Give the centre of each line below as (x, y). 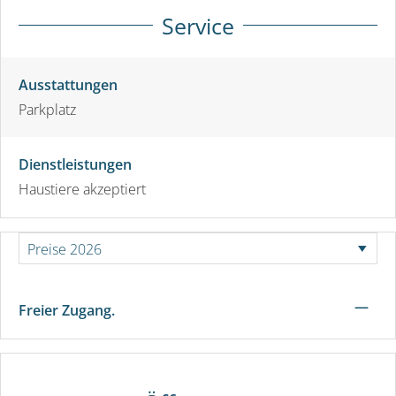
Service (198, 25)
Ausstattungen (68, 84)
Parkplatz (47, 109)
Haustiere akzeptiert (82, 189)
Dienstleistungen (75, 164)
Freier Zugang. (67, 310)
